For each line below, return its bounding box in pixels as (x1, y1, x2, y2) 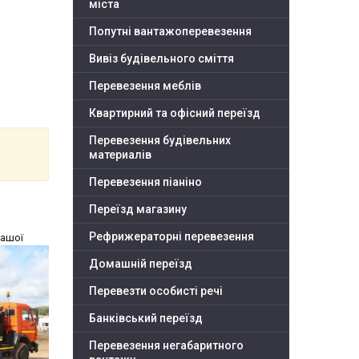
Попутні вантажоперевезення (89, 25, 252, 38)
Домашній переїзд (89, 257, 192, 271)
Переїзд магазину (89, 203, 187, 216)
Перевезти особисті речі (89, 284, 223, 298)
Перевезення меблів (89, 79, 201, 93)
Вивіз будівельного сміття (89, 52, 234, 66)
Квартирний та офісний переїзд (89, 107, 260, 120)
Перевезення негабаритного (89, 339, 244, 353)
